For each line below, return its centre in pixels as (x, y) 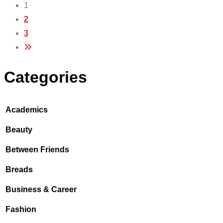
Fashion (21, 210)
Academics (27, 110)
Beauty (19, 130)
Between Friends (37, 150)
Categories (46, 77)
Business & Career (41, 190)
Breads (19, 170)
